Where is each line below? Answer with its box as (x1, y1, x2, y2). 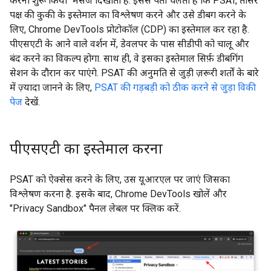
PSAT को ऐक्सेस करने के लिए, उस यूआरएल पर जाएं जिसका (10, 174, 230, 186)
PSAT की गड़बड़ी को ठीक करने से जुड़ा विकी (94, 82, 256, 94)
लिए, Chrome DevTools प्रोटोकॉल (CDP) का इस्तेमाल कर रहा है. (10, 24, 249, 36)
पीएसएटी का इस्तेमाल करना (10, 138, 163, 158)
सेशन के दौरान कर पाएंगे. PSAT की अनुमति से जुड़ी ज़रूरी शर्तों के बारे (10, 67, 259, 79)
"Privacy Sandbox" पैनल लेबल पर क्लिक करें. (10, 203, 181, 215)
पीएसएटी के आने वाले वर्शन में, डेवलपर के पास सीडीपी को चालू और (10, 38, 249, 50)
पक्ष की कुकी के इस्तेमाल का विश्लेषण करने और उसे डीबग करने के (10, 9, 246, 21)
